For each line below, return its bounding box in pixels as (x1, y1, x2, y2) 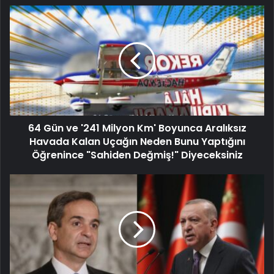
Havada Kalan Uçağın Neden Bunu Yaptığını (29, 135, 245, 149)
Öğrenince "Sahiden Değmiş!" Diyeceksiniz (31, 148, 243, 163)
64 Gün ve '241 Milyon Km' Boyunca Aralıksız (28, 121, 246, 136)
